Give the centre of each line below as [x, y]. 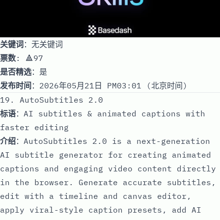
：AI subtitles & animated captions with [110, 113]
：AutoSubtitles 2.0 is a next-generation [113, 141]
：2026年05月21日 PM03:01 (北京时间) [110, 85]
